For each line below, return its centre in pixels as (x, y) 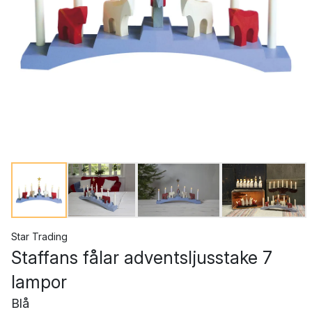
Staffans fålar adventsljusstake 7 (142, 258)
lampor (39, 282)
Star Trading (39, 236)
